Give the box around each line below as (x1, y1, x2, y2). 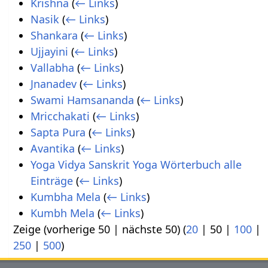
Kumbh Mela (30, 206, 95, 221)
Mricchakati (30, 109, 90, 124)
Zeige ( (13, 222, 47, 237)
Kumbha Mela (30, 190, 100, 205)
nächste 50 (122, 222, 178, 237)
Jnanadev (30, 77, 77, 92)
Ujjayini (30, 44, 68, 59)
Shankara (30, 28, 78, 43)
